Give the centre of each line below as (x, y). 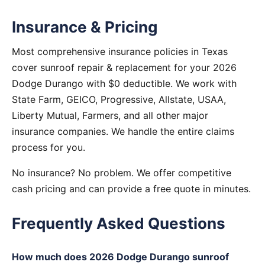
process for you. (49, 147)
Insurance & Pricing (85, 27)
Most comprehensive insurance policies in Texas (120, 51)
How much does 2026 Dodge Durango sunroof (120, 257)
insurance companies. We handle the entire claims (123, 131)
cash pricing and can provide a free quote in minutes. (131, 189)
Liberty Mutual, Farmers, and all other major (110, 115)
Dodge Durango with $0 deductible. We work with (124, 83)
